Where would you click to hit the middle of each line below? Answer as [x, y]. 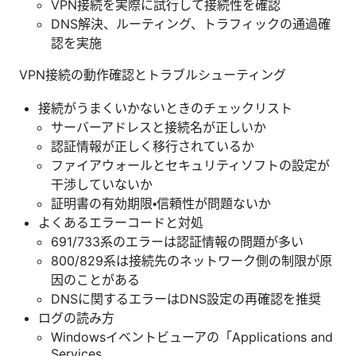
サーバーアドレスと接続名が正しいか [159, 127]
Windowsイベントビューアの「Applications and [192, 337]
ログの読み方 [76, 317]
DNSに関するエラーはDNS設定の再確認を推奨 [186, 298]
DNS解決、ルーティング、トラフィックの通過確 [191, 23]
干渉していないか [102, 184]
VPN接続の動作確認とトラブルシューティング [153, 74]
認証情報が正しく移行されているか [153, 146]
